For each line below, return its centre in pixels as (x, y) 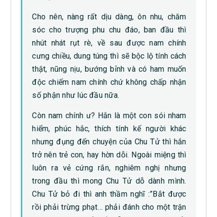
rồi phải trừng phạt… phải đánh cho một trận (109, 207)
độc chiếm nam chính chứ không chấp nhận (109, 82)
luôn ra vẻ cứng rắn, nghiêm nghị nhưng (109, 168)
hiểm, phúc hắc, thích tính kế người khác (109, 129)
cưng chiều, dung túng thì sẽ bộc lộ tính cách (109, 56)
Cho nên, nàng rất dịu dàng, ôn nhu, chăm (109, 17)
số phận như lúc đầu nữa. (76, 95)
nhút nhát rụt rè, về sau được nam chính (109, 43)
